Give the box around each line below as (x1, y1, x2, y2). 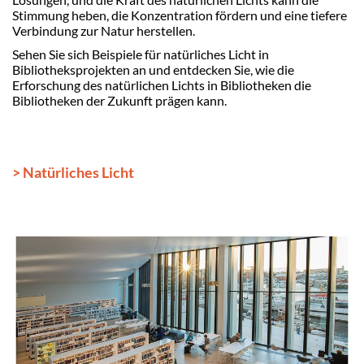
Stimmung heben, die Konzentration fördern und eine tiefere (12, 6, 347, 23)
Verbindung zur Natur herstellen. (12, 22, 195, 38)
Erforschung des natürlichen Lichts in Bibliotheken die (12, 76, 311, 93)
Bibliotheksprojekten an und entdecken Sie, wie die (12, 61, 294, 77)
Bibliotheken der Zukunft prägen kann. (12, 92, 227, 108)
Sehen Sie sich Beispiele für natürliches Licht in (12, 45, 269, 62)
